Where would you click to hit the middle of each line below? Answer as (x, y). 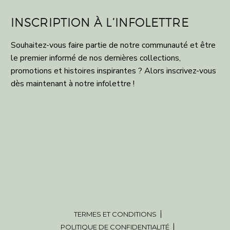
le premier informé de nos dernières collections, (96, 58)
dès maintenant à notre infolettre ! (73, 84)
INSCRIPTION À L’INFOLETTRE (100, 22)
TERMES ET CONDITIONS (115, 214)
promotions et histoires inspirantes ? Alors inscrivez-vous (113, 71)
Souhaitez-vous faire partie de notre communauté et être (113, 45)
